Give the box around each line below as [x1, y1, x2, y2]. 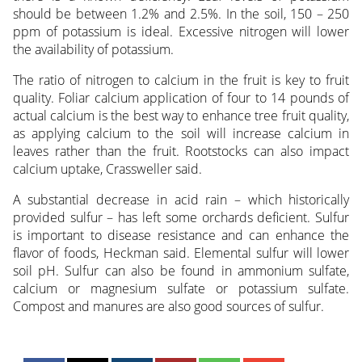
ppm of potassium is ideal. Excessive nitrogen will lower [12, 23, 350, 41]
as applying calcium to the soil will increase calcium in [12, 124, 350, 143]
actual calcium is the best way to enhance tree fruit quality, [12, 107, 350, 125]
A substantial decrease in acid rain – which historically [12, 191, 350, 209]
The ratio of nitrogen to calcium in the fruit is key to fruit [12, 71, 350, 90]
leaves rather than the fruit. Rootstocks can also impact [12, 142, 350, 161]
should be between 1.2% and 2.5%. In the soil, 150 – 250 [12, 5, 350, 23]
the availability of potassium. [12, 40, 174, 59]
